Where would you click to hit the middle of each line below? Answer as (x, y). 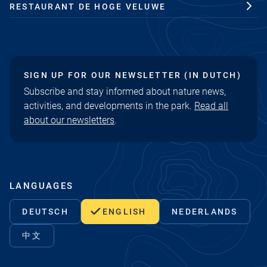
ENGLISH (124, 211)
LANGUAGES (42, 186)
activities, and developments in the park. (109, 105)
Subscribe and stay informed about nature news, (125, 91)
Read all (211, 105)
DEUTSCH (45, 211)
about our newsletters (69, 120)
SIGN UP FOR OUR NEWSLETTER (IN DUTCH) (133, 75)
